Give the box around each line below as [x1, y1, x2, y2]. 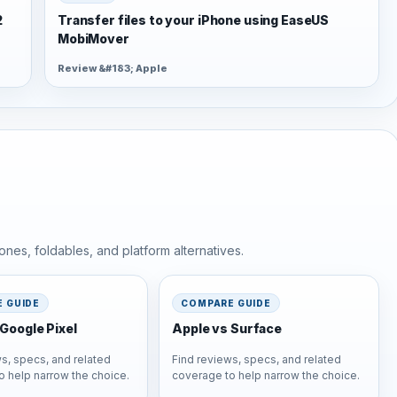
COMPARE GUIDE [181, 297, 271, 308]
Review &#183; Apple [58, 62, 167, 75]
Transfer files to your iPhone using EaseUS [58, 12, 330, 27]
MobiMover [58, 30, 129, 46]
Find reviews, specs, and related [172, 352, 342, 366]
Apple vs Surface [172, 320, 283, 336]
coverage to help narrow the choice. [172, 368, 361, 382]
